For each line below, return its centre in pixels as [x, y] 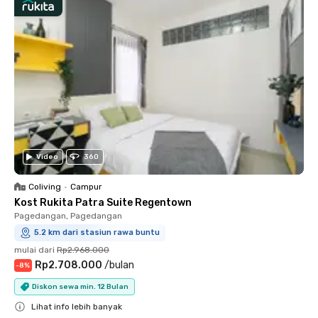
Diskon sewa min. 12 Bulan [80, 286]
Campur [86, 187]
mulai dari [34, 250]
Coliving [45, 187]
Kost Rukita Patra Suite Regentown [103, 203]
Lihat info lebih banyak [77, 307]
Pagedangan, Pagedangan [68, 216]
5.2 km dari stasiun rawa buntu [97, 232]
